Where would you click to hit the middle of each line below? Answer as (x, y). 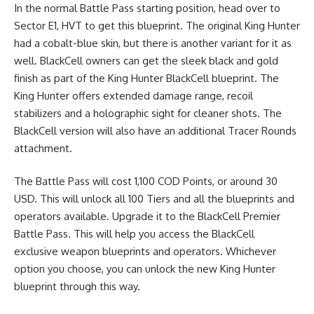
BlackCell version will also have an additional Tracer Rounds (155, 130)
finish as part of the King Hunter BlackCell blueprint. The (146, 78)
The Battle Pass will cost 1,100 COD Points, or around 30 (146, 182)
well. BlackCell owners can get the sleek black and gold (146, 60)
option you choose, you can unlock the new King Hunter (145, 269)
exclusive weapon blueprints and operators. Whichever (145, 252)
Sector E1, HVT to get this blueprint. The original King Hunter (157, 25)
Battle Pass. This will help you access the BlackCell (134, 234)
